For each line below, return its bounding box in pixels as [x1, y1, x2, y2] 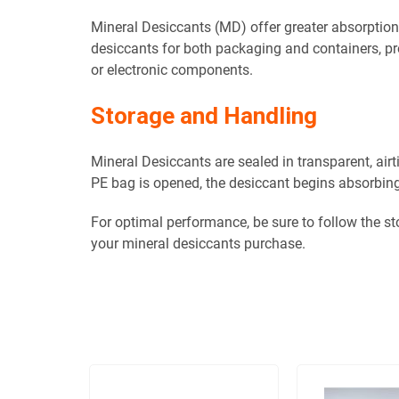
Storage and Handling [91, 102, 317, 129]
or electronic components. [91, 61, 253, 78]
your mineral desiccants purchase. [91, 234, 305, 252]
